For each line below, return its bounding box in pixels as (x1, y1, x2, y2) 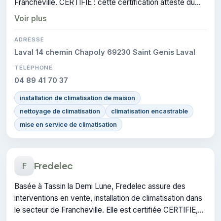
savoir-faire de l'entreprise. (14, 9, 107, 19)
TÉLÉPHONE (14, 64, 53, 71)
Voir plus (14, 13, 47, 23)
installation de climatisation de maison (20, 94, 135, 102)
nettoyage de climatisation (20, 107, 100, 115)
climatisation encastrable (111, 107, 188, 115)
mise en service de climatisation (20, 120, 117, 128)
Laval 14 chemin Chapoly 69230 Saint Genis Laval (14, 47, 195, 57)
